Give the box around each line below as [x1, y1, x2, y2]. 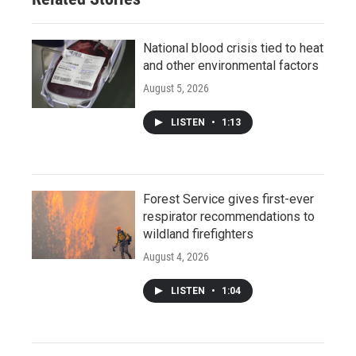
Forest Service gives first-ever [143, 191, 314, 207]
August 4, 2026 [143, 250, 209, 263]
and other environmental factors [143, 57, 319, 73]
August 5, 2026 [143, 81, 209, 95]
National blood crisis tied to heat [143, 40, 323, 56]
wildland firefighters [143, 226, 253, 242]
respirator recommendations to [143, 208, 315, 224]
